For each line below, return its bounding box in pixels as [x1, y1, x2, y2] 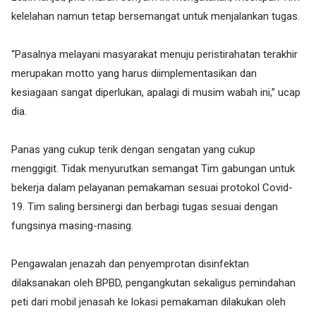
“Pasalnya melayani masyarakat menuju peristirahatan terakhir [11, 48, 298, 61]
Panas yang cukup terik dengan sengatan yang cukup [11, 143, 255, 156]
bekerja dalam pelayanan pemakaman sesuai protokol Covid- [11, 181, 293, 194]
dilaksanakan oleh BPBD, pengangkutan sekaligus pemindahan [11, 276, 296, 289]
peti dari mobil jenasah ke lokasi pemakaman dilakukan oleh [11, 296, 286, 308]
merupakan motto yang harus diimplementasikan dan [11, 67, 257, 80]
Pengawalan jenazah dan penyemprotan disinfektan [11, 257, 249, 270]
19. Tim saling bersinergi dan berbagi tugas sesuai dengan [11, 200, 278, 213]
